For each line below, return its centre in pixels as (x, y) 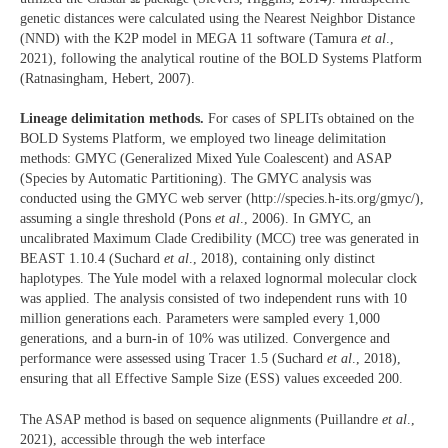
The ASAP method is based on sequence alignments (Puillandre (201, 419)
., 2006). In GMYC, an (305, 219)
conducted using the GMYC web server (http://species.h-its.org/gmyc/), (222, 199)
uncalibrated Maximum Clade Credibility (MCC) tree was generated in (219, 239)
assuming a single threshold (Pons (117, 219)
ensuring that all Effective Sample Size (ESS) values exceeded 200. (211, 379)
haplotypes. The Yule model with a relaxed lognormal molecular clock (218, 279)
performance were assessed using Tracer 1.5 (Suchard (173, 359)
